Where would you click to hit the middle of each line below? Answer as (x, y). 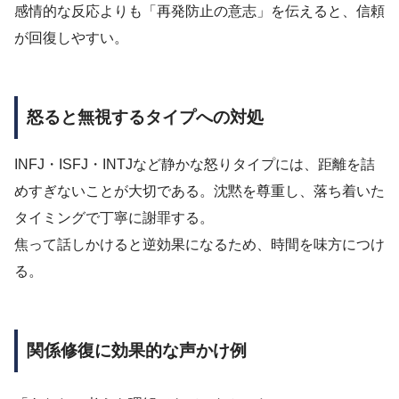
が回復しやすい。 (71, 38)
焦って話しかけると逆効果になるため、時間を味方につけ (199, 244)
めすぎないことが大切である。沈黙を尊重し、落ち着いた (199, 191)
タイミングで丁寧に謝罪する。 (114, 217)
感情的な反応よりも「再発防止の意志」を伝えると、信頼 (199, 12)
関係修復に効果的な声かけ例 (137, 350)
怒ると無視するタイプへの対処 (145, 118)
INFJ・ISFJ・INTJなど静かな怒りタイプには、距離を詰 (195, 164)
